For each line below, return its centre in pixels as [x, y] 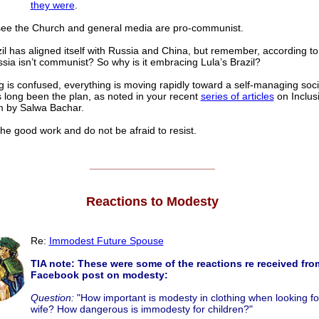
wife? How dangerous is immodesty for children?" [141, 309]
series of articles [237, 96]
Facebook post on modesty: [99, 275]
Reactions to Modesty [152, 202]
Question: [52, 298]
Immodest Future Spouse [106, 241]
